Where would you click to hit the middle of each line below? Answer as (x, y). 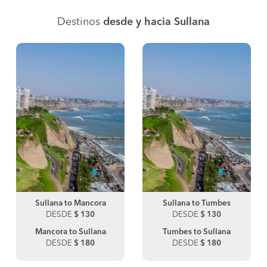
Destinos (80, 22)
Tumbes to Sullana (197, 232)
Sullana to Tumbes (197, 204)
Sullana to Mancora (70, 204)
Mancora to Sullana (70, 232)
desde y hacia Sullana (156, 22)
